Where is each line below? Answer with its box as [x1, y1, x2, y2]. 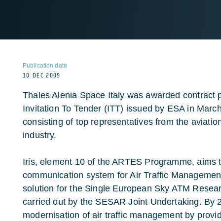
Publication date [23, 62, 67, 69]
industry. [23, 130, 57, 140]
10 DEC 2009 [23, 72, 61, 79]
